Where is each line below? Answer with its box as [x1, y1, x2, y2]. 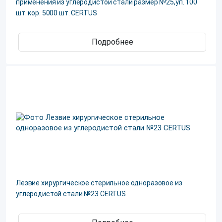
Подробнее [91, 37, 133, 47]
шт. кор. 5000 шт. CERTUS [16, 9, 97, 17]
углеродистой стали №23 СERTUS [16, 190, 126, 198]
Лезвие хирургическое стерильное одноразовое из [16, 179, 182, 187]
